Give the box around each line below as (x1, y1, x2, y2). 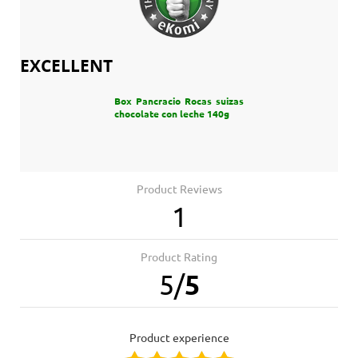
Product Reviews (136, 182, 222, 196)
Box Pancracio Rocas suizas (114, 95, 244, 106)
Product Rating (141, 250, 217, 264)
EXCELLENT (20, 54, 113, 78)
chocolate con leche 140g (114, 108, 229, 119)
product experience (136, 331, 229, 344)
